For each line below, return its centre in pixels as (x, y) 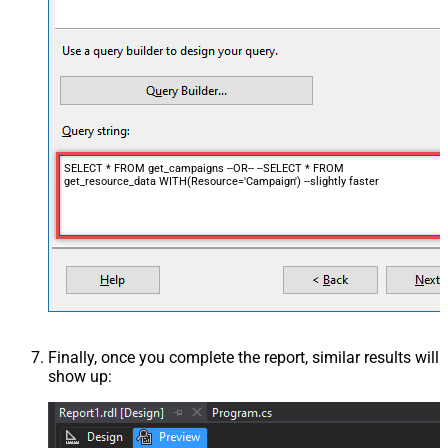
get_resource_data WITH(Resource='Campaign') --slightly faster (221, 181)
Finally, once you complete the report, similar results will (243, 358)
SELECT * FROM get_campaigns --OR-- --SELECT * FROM (203, 168)
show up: (80, 377)
